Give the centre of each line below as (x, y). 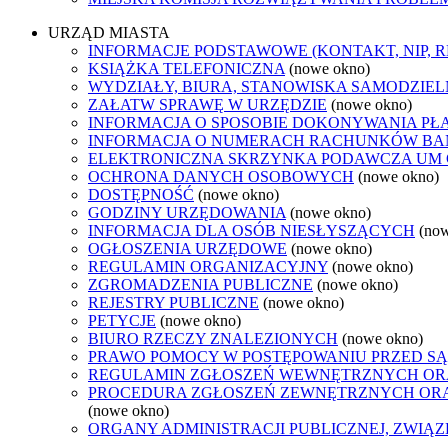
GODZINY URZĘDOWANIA (187, 212)
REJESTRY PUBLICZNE (173, 302)
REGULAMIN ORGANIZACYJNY (208, 266)
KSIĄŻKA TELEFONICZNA (186, 68)
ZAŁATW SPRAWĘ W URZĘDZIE (207, 104)
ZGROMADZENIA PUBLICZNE (200, 284)
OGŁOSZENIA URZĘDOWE (187, 248)
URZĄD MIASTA (109, 32)
